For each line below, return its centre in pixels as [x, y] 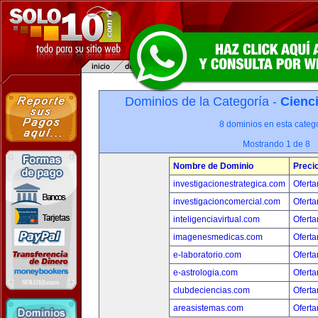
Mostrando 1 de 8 [276, 144]
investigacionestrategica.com [229, 184]
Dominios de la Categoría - [203, 102]
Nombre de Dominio [213, 166]
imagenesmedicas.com [218, 237]
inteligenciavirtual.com [216, 219]
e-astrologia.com [205, 273]
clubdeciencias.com [211, 290]
